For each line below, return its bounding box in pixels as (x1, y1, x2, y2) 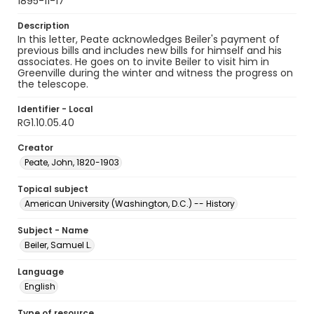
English (25, 280, 55, 292)
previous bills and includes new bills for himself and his (18, 43, 282, 57)
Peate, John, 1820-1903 (25, 156, 119, 168)
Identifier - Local (18, 103, 93, 115)
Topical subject (18, 183, 88, 195)
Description (18, 20, 69, 32)
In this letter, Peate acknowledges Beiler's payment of (18, 32, 280, 46)
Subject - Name (18, 224, 88, 236)
